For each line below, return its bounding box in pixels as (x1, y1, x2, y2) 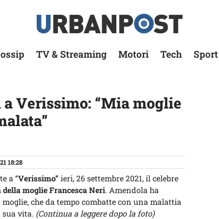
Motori (118, 48, 149, 60)
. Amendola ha (105, 185, 159, 195)
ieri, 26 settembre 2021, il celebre (59, 173, 178, 183)
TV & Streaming (36, 48, 107, 60)
